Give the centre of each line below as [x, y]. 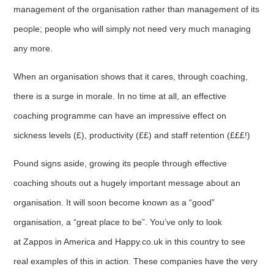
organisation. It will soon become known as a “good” [114, 202]
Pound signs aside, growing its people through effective [120, 163]
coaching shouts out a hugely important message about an [127, 183]
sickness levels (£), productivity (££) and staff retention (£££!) [132, 135]
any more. [33, 48]
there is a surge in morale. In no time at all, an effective [120, 96]
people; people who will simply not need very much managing [132, 28]
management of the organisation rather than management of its [137, 9]
